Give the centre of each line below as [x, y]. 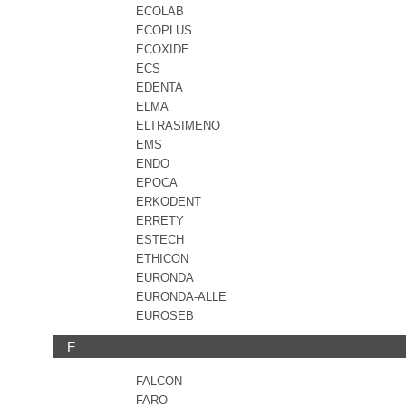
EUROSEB [165, 316]
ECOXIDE [163, 49]
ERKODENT [169, 202]
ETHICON [162, 259]
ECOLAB [160, 11]
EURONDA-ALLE [181, 297]
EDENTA [159, 87]
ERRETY [160, 221]
